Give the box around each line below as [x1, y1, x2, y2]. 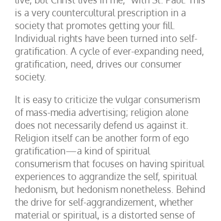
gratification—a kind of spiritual [15, 145, 150, 156]
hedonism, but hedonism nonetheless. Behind [15, 183, 205, 195]
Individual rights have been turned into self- [15, 32, 197, 44]
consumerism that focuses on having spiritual [15, 157, 204, 169]
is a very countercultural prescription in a [15, 6, 186, 18]
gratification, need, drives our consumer [15, 58, 182, 70]
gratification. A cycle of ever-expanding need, [15, 45, 204, 57]
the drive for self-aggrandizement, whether [15, 196, 193, 208]
